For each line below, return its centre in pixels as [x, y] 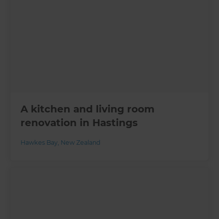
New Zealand [81, 143]
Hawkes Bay [39, 143]
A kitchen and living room [88, 109]
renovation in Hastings [79, 123]
